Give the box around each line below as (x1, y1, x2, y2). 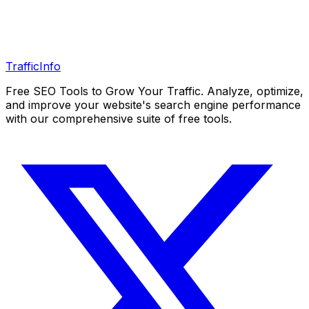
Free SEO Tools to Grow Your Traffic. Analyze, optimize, (6, 83, 303, 98)
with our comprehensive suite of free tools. (6, 111, 232, 126)
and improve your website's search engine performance (6, 97, 301, 112)
